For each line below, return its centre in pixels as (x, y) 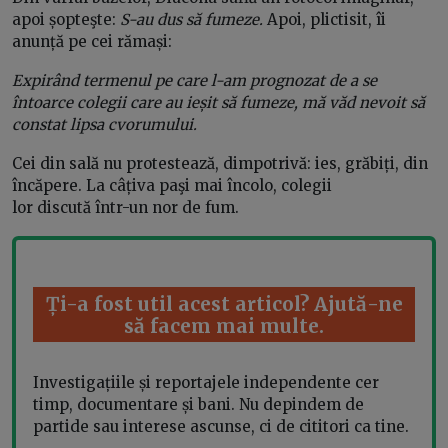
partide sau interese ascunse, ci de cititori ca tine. (221, 426)
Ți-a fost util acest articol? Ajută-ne (224, 303)
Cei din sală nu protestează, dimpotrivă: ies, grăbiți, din (220, 164)
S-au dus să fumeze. (193, 20)
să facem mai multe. (224, 325)
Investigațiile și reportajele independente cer (206, 382)
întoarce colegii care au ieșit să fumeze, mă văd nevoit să (218, 103)
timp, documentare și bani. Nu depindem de (198, 404)
